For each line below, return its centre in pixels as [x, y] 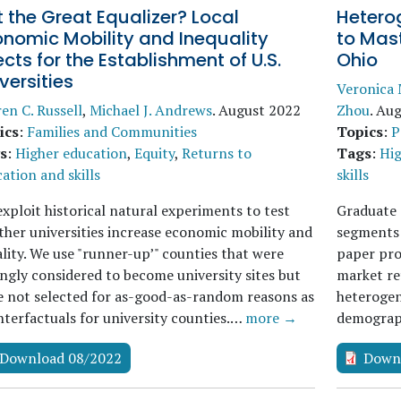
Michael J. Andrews [151, 110]
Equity [154, 153]
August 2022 [260, 110]
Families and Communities [112, 132]
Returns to [217, 153]
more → [271, 318]
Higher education [71, 153]
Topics [359, 132]
